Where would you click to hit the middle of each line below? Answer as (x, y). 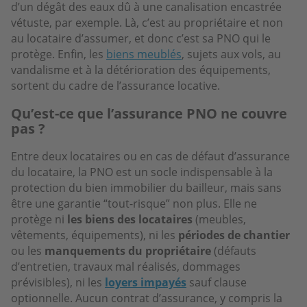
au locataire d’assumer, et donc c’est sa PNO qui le (141, 38)
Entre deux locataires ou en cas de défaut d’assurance (150, 156)
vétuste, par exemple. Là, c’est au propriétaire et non (147, 22)
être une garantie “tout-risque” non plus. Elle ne (134, 203)
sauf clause (217, 282)
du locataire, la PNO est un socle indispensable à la (142, 172)
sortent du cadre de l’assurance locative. (115, 85)
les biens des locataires (130, 219)
